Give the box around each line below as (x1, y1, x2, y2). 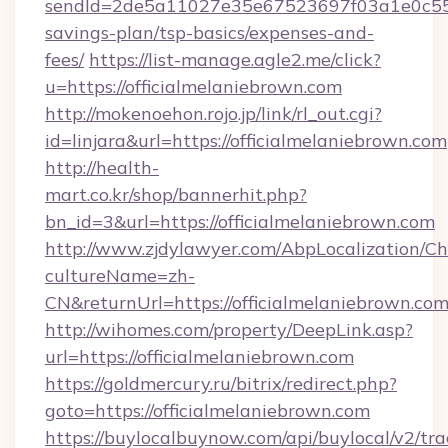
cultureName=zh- (45, 264, 195, 287)
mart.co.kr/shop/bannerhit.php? (45, 183, 307, 206)
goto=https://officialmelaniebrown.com (45, 399, 370, 422)
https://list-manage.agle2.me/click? (89, 48, 381, 71)
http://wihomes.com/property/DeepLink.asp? (45, 318, 413, 341)
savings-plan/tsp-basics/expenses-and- (45, 21, 374, 44)
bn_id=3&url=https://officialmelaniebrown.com (45, 210, 435, 233)
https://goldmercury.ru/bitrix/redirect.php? (45, 372, 397, 395)
